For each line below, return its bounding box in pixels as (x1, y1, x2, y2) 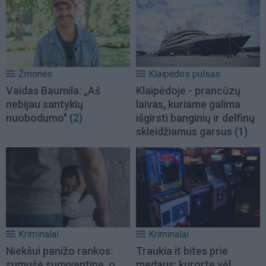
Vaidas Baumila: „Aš (6, 84, 100, 97)
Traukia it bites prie (136, 244, 228, 257)
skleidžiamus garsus (136, 125, 232, 138)
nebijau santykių (6, 98, 83, 111)
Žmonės (18, 68, 52, 80)
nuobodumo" (6, 112, 67, 125)
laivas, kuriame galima (136, 98, 240, 111)
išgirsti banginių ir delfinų (136, 112, 255, 125)
